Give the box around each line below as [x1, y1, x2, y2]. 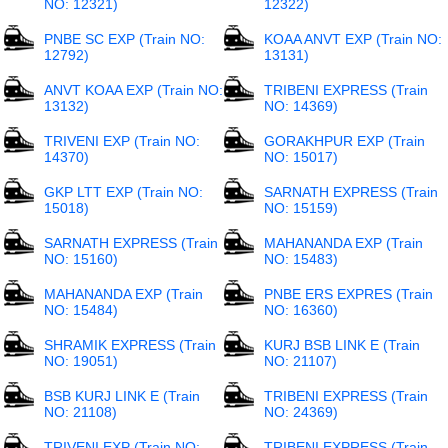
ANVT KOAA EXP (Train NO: [44, 82, 224, 98]
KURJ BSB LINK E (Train [263, 337, 420, 353]
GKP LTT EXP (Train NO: [44, 184, 204, 200]
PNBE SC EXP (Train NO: [44, 31, 206, 47]
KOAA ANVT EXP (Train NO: [263, 31, 442, 47]
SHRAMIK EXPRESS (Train [44, 337, 217, 353]
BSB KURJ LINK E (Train [44, 388, 201, 404]
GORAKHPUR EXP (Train [263, 133, 425, 149]
